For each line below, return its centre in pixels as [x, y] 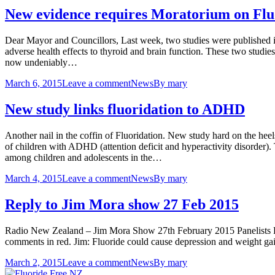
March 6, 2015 [33, 83]
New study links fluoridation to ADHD [125, 110]
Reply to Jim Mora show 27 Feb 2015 [122, 205]
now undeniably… [41, 63]
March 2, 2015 [33, 262]
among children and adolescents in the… [83, 158]
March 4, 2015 [33, 179]
